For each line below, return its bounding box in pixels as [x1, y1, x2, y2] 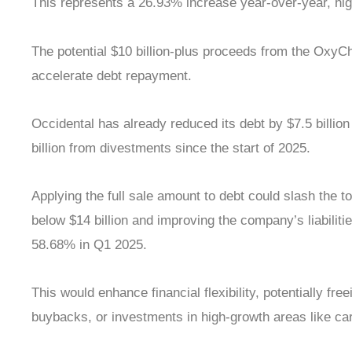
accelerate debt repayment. [31, 68, 192, 83]
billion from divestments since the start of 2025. [31, 140, 310, 156]
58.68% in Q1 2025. [31, 237, 147, 253]
